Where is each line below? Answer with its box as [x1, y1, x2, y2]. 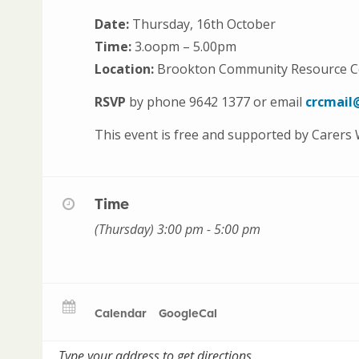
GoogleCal [159, 305, 217, 321]
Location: [95, 59, 154, 78]
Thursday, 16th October [129, 14, 276, 33]
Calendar [95, 305, 147, 321]
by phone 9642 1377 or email [126, 92, 305, 111]
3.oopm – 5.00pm [131, 37, 236, 55]
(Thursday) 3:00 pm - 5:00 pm [95, 220, 260, 238]
